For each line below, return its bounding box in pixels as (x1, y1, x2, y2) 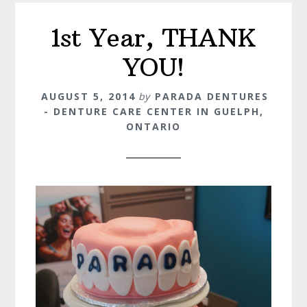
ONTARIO (126, 119, 181, 133)
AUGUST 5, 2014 (41, 89, 136, 103)
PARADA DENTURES (155, 89, 269, 103)
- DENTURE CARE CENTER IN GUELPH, (43, 104, 264, 118)
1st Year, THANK (51, 22, 256, 53)
